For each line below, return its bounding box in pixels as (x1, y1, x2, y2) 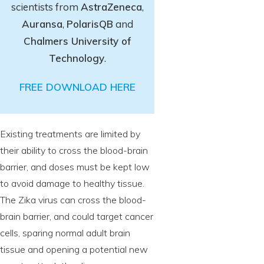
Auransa (21, 17, 62, 30)
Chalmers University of (23, 34, 131, 47)
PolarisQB (66, 17, 113, 30)
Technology (48, 51, 104, 64)
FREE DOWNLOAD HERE (19, 81, 136, 94)
